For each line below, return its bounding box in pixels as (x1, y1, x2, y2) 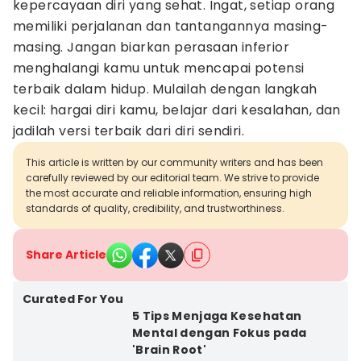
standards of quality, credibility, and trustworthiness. (26, 201, 284, 215)
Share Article (26, 247, 106, 263)
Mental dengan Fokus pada (131, 325, 307, 341)
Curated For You (23, 291, 123, 307)
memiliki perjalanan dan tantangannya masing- (13, 17, 329, 35)
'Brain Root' (131, 342, 207, 358)
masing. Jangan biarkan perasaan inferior (13, 38, 289, 56)
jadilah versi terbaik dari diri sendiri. (13, 122, 244, 140)
